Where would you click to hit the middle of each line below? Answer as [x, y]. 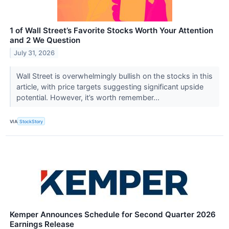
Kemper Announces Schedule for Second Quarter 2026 [113, 215]
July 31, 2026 [35, 53]
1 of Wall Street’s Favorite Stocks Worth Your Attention [111, 31]
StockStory [31, 121]
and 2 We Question [45, 40]
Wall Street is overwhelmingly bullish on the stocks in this [114, 76]
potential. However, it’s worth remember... [89, 98]
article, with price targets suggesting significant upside [110, 87]
